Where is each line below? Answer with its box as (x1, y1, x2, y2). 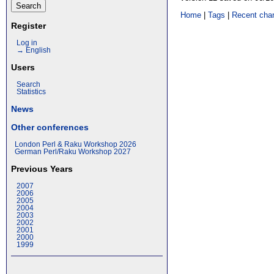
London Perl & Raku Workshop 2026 (15, 141, 136, 148)
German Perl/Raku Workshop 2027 (15, 148, 131, 155)
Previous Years (11, 164, 73, 174)
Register (11, 21, 46, 31)
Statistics (17, 88, 46, 95)
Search (17, 81, 40, 88)
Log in (17, 39, 37, 46)
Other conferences (11, 122, 89, 132)
